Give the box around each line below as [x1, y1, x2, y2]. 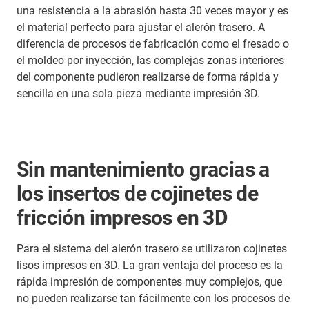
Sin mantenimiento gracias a [17, 157, 270, 181]
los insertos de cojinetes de [17, 181, 259, 206]
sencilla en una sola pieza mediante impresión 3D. [17, 86, 260, 100]
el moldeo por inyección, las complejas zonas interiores [17, 53, 284, 67]
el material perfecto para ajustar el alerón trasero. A [17, 20, 265, 34]
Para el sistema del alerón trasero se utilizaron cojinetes [17, 241, 287, 255]
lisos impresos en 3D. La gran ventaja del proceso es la [17, 258, 283, 272]
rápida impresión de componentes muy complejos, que [17, 275, 282, 288]
